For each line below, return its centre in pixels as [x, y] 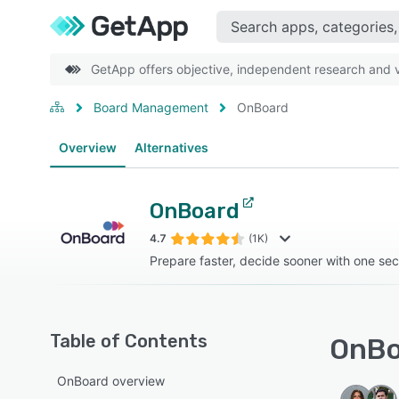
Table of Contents [129, 341]
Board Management [151, 107]
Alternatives [171, 147]
